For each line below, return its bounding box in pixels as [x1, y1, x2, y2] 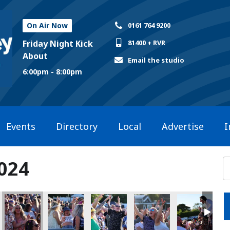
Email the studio [128, 55, 185, 65]
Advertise [162, 120, 204, 132]
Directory [56, 120, 98, 132]
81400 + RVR [128, 38, 166, 47]
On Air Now [27, 21, 68, 30]
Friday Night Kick [23, 38, 93, 49]
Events [6, 120, 35, 132]
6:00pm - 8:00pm [23, 66, 82, 76]
